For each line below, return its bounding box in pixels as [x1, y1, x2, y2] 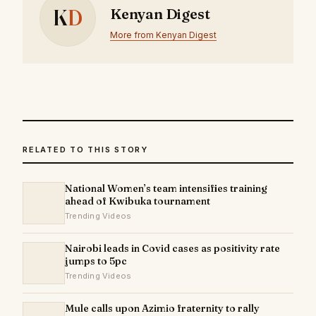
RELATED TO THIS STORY [23, 145, 148, 155]
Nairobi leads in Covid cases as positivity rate [65, 242, 280, 255]
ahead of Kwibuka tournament [65, 195, 210, 208]
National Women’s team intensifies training [65, 182, 267, 195]
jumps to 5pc [65, 255, 127, 268]
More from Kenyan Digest [110, 30, 217, 41]
